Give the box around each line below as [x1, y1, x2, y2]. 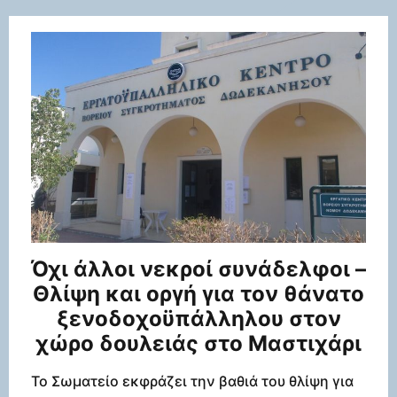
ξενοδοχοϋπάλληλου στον [56, 306, 341, 332]
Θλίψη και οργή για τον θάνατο [33, 281, 364, 307]
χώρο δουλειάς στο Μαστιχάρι [35, 331, 362, 357]
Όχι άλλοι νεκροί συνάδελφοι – [31, 256, 366, 283]
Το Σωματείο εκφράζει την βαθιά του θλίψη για [31, 372, 354, 391]
